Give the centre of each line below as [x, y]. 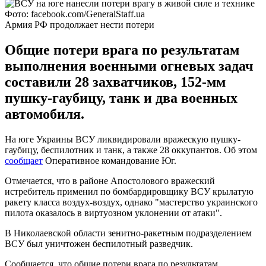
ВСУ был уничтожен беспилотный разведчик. [99, 243]
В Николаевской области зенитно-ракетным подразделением [128, 233]
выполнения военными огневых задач [129, 66]
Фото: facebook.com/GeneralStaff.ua [75, 14]
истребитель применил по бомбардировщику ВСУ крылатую [129, 191]
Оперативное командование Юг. [110, 160]
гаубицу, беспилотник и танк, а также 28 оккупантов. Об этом [131, 150]
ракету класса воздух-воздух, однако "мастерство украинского [131, 202]
